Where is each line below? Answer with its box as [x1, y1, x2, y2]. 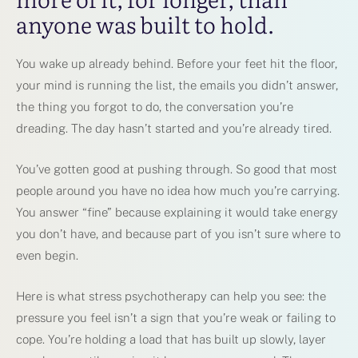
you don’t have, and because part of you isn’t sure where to [16, 226, 340, 241]
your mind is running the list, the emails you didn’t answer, [16, 78, 338, 92]
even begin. [16, 248, 78, 262]
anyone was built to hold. [16, 6, 274, 41]
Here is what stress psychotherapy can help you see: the [16, 288, 326, 303]
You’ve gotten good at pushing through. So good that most [16, 161, 337, 176]
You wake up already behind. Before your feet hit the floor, [16, 56, 337, 70]
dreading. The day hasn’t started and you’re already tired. [16, 121, 332, 135]
